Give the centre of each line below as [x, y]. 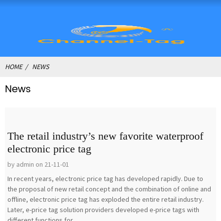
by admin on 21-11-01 [38, 164]
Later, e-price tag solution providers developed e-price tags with [103, 210]
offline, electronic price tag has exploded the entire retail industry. [106, 199]
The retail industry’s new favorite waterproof [105, 136]
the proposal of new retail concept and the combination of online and [109, 189]
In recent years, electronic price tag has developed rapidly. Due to [105, 179]
